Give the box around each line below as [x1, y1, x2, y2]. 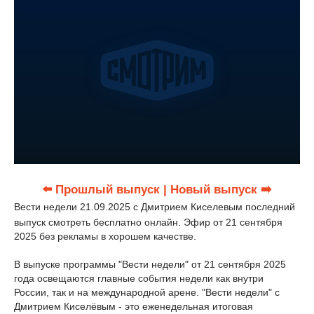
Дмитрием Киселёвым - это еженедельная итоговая [14, 301, 253, 312]
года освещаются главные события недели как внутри [14, 273, 264, 284]
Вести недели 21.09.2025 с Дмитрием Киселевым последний [14, 201, 295, 212]
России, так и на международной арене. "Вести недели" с [14, 287, 280, 298]
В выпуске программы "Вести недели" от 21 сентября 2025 [14, 259, 286, 270]
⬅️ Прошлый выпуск [42, 183, 160, 196]
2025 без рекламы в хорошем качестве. [14, 231, 196, 242]
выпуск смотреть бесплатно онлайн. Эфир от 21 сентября [14, 217, 282, 228]
